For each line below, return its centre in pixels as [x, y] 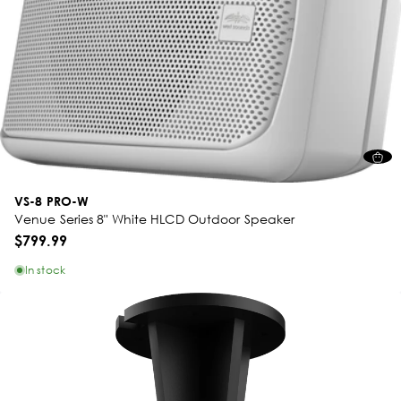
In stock [45, 270]
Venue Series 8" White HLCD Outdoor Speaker [155, 219]
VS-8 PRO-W [51, 201]
